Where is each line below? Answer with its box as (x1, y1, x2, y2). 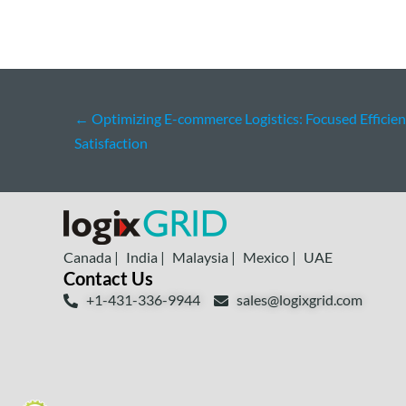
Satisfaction (74, 134, 148, 152)
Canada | (63, 248, 119, 266)
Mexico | (243, 248, 296, 266)
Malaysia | (172, 248, 236, 266)
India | (126, 248, 165, 266)
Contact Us (63, 267, 153, 290)
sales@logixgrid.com (237, 291, 362, 309)
